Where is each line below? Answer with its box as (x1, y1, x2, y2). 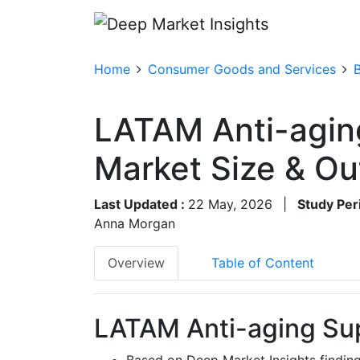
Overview (108, 254, 165, 271)
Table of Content (211, 254, 314, 271)
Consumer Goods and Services (148, 60, 336, 77)
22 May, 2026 (188, 195, 272, 212)
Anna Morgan (94, 215, 175, 231)
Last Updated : (94, 195, 188, 212)
